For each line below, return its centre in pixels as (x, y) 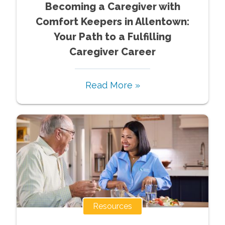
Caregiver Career (113, 51)
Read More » (113, 85)
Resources (113, 206)
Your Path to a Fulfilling (113, 36)
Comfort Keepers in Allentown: (113, 21)
